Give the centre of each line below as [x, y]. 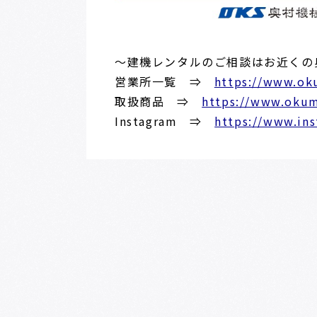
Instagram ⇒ [165, 121]
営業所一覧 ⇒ [165, 82]
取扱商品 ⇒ [158, 102]
